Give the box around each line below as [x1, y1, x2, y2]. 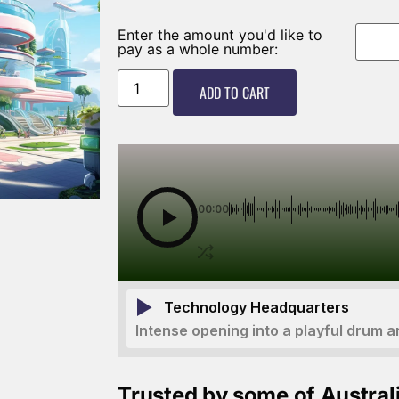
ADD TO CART [199, 82, 271, 103]
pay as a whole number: [118, 40, 279, 58]
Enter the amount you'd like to [118, 26, 323, 44]
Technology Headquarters [164, 298, 350, 316]
